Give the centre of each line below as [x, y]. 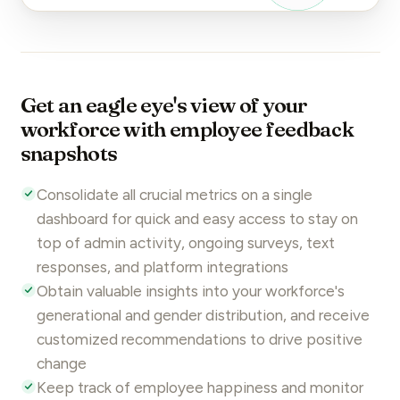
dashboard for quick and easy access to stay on [197, 218]
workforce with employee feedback [187, 129]
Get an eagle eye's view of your [163, 104]
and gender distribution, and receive [245, 315]
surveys [273, 242]
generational [79, 315]
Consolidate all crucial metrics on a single [174, 194]
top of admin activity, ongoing [142, 242]
